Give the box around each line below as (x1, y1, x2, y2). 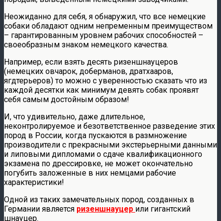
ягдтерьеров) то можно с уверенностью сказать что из (4, 75, 207, 85)
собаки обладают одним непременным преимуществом (4, 21, 213, 31)
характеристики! (4, 177, 64, 187)
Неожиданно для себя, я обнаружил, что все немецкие (4, 11, 206, 21)
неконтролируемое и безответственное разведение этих (4, 121, 215, 131)
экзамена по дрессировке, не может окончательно (4, 158, 193, 168)
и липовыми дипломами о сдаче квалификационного (4, 149, 202, 159)
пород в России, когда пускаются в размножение (4, 130, 187, 140)
